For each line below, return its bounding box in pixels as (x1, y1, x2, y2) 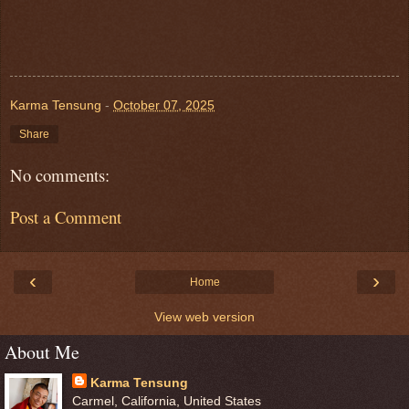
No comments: (10, 163, 110, 186)
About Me (5, 339, 79, 364)
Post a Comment (10, 205, 121, 229)
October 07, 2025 (113, 97, 215, 112)
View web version (154, 309, 255, 324)
